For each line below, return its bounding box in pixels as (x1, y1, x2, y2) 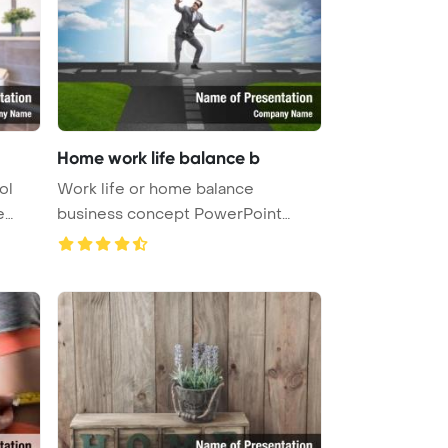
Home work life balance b (57, 146, 260, 169)
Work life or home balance (57, 178, 254, 199)
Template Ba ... (57, 228, 163, 249)
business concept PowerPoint (57, 203, 282, 224)
